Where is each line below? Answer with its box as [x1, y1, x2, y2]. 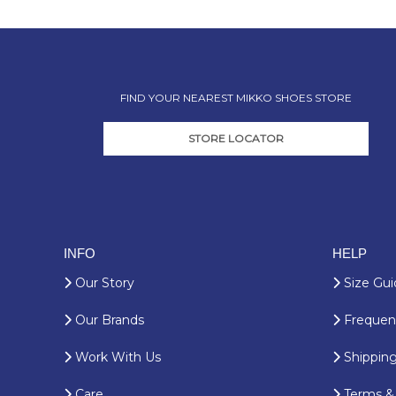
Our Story [72, 274, 134, 291]
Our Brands [72, 311, 144, 328]
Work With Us [72, 348, 161, 365]
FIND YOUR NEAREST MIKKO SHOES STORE [120, 90, 352, 104]
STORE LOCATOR [188, 131, 284, 145]
